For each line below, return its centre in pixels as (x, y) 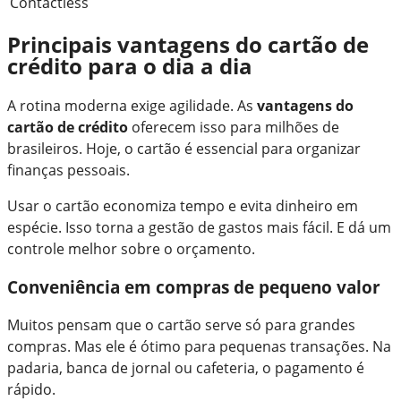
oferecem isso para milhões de (234, 127)
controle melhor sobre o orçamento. (131, 248)
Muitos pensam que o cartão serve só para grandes (181, 325)
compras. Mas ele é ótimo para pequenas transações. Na (199, 347)
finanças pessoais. (68, 170)
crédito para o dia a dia (130, 66)
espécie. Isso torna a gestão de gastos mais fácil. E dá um (199, 227)
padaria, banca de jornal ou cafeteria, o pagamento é (186, 368)
